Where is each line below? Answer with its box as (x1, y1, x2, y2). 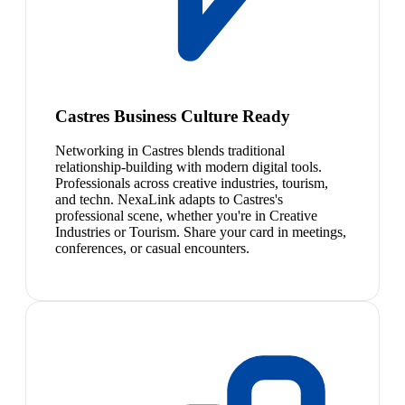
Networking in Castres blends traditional (55, 143, 285, 159)
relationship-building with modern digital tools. (55, 159, 322, 175)
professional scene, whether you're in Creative (55, 208, 317, 224)
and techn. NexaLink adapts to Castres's (55, 192, 283, 208)
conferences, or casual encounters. (55, 240, 250, 257)
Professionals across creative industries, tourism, (55, 175, 328, 192)
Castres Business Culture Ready (55, 106, 290, 126)
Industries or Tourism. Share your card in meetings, (55, 224, 346, 240)
